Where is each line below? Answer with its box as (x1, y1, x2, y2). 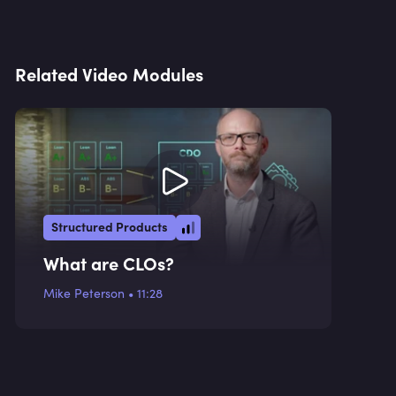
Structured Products (51, 217, 168, 235)
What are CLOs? (43, 251, 174, 275)
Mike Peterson (43, 285, 125, 301)
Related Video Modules (15, 62, 203, 86)
